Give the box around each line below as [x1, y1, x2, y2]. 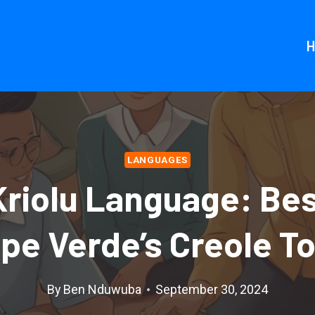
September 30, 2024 [155, 282, 269, 297]
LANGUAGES [127, 154, 188, 165]
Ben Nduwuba [63, 282, 142, 297]
